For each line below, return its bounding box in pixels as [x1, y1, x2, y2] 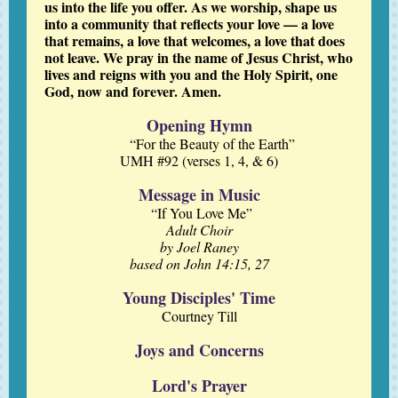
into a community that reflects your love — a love [44, 13, 334, 34]
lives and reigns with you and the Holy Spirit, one [44, 64, 338, 84]
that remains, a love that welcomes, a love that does [44, 30, 345, 51]
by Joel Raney [159, 237, 239, 256]
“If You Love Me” [141, 203, 257, 222]
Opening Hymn [146, 114, 252, 137]
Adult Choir [165, 220, 233, 239]
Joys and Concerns [134, 338, 264, 362]
